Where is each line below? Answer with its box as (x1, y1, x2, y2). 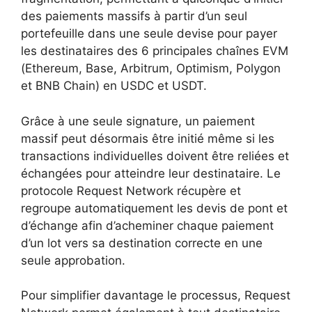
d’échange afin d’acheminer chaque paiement (21, 218, 274, 233)
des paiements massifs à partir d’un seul (21, 9, 247, 23)
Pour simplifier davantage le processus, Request (21, 288, 290, 302)
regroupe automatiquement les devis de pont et (21, 201, 288, 215)
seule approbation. (21, 253, 125, 267)
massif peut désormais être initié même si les (21, 131, 274, 146)
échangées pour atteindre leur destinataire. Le (21, 166, 281, 180)
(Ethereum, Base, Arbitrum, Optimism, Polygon (21, 61, 281, 75)
